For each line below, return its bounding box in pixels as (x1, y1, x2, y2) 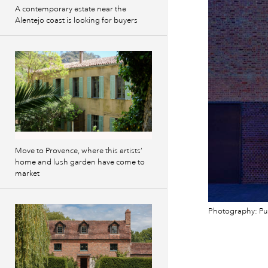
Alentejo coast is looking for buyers (15, 16, 138, 25)
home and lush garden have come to (15, 157, 145, 167)
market (15, 169, 39, 178)
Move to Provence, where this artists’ (15, 146, 142, 156)
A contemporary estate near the (15, 4, 126, 14)
